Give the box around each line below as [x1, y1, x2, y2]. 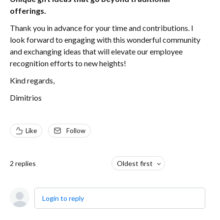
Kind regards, [10, 76, 55, 85]
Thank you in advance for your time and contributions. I [10, 23, 193, 32]
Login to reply [42, 194, 84, 202]
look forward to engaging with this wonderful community [10, 35, 200, 44]
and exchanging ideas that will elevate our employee [10, 47, 183, 56]
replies [15, 159, 36, 167]
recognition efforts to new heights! [10, 58, 126, 68]
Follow [66, 127, 85, 135]
